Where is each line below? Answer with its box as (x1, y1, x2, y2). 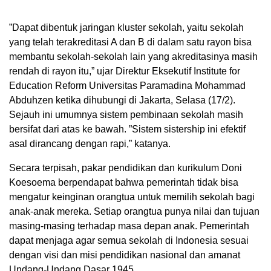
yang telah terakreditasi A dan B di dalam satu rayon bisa (9, 37, 252, 48)
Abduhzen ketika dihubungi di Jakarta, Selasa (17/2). (9, 95, 235, 106)
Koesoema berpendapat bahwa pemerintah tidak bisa (9, 177, 238, 188)
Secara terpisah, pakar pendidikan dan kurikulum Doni (9, 163, 242, 174)
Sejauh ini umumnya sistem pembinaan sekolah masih (9, 109, 243, 120)
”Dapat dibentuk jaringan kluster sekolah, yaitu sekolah (9, 22, 244, 33)
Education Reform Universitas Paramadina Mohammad (9, 80, 246, 91)
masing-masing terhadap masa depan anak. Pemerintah (9, 221, 249, 232)
